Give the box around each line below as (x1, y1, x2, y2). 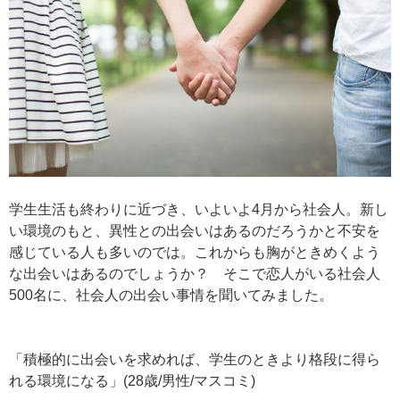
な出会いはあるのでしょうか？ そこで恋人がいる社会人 (9, 266, 380, 282)
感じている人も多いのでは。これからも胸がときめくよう (9, 245, 380, 261)
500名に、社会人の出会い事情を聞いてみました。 (9, 287, 333, 304)
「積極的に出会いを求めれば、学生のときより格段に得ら (9, 352, 380, 368)
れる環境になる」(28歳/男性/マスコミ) (9, 373, 255, 389)
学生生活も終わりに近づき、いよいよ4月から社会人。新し (9, 202, 388, 218)
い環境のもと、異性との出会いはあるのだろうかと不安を (9, 223, 380, 239)
